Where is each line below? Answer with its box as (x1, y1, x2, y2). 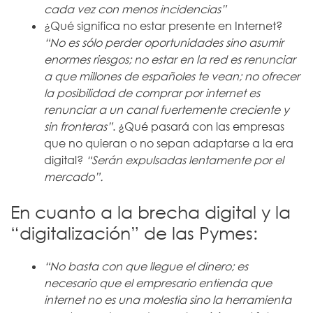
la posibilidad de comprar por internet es (44, 86, 260, 100)
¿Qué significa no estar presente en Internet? (44, 19, 282, 33)
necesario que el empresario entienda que (44, 276, 272, 290)
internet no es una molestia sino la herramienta (44, 293, 291, 307)
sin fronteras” (44, 119, 112, 133)
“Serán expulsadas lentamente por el (86, 153, 284, 167)
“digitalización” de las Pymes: (10, 222, 258, 244)
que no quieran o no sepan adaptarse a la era (44, 136, 293, 150)
